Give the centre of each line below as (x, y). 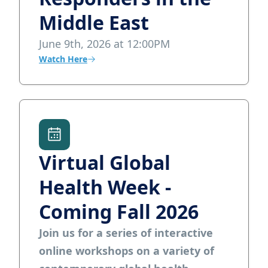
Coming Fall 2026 (119, 211)
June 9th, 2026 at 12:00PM (104, 44)
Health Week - (105, 187)
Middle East (94, 22)
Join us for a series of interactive (126, 233)
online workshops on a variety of (127, 251)
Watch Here (63, 59)
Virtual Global (105, 162)
